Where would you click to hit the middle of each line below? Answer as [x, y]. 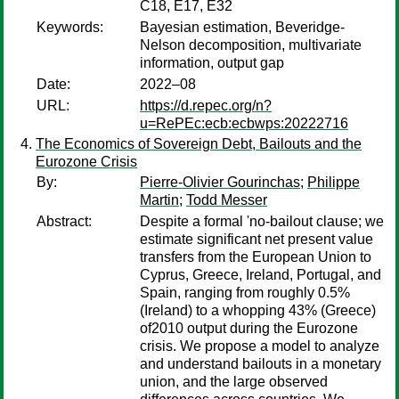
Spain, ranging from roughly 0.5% [245, 293]
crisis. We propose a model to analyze [260, 346]
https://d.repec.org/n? [206, 106]
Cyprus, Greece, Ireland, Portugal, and [261, 275]
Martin [159, 200]
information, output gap [212, 63]
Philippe [334, 182]
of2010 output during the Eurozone [249, 328]
